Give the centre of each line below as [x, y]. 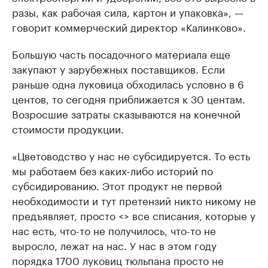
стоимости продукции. [68, 128]
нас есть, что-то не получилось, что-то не [114, 230]
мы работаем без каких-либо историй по [112, 170]
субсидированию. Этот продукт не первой [117, 185]
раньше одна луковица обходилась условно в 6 [128, 83]
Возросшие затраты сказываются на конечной [126, 113]
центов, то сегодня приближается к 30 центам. [129, 98]
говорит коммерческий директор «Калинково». [129, 26]
